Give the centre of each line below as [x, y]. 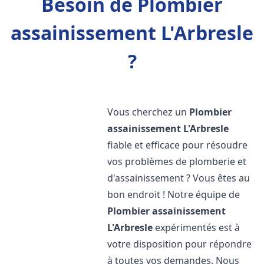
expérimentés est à [197, 227]
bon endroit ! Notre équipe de [174, 194]
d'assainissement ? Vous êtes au [179, 178]
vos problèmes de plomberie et [177, 161]
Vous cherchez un [148, 112]
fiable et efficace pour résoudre [178, 145]
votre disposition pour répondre [180, 244]
